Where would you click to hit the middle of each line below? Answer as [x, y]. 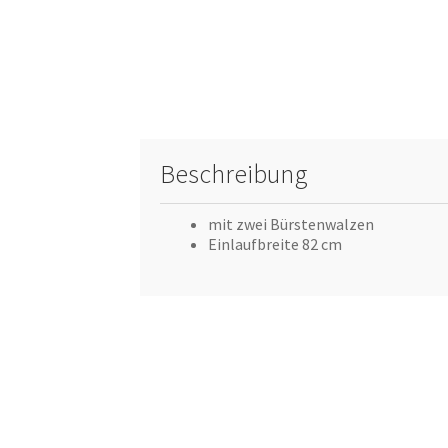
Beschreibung [234, 173]
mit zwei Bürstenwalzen [291, 223]
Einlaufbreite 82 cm [275, 243]
